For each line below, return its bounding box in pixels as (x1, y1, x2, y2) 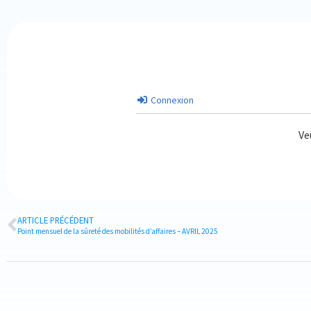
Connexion (149, 93, 194, 106)
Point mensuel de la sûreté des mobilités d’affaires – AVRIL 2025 (17, 226, 218, 236)
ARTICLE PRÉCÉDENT (17, 214, 94, 226)
